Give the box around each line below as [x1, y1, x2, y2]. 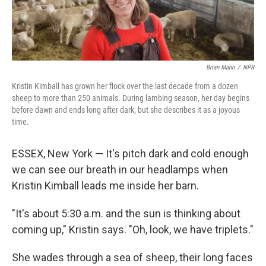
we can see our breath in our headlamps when [12, 163, 228, 176]
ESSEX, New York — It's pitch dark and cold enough [12, 147, 249, 160]
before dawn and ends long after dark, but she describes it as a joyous [12, 105, 240, 115]
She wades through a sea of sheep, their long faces [12, 251, 253, 264]
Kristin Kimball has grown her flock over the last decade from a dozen [12, 81, 238, 91]
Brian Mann [206, 64, 235, 72]
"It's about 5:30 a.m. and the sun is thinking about [12, 207, 240, 220]
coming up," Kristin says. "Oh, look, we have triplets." [12, 223, 254, 236]
